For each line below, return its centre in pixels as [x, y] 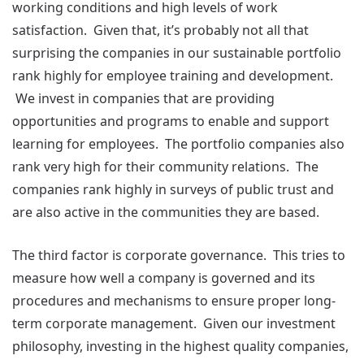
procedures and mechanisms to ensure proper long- [174, 301]
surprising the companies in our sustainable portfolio [177, 53]
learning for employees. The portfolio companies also [178, 144]
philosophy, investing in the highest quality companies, [180, 346]
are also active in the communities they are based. [166, 212]
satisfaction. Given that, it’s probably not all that [160, 30]
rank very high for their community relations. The [165, 167]
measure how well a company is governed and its [164, 278]
